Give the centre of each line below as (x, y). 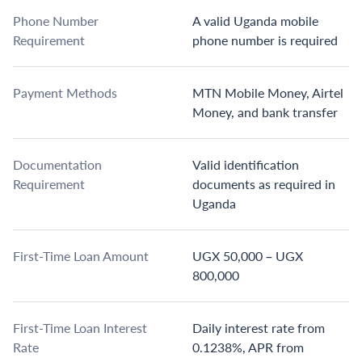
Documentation (57, 165)
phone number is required (265, 40)
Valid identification (246, 165)
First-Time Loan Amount (81, 256)
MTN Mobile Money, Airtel (268, 93)
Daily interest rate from (259, 328)
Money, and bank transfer (265, 112)
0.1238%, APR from (248, 347)
